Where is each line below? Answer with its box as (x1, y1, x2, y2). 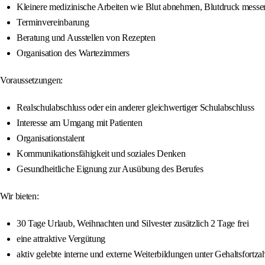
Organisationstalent (17, 133, 85, 144)
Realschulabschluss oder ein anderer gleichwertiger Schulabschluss (17, 102, 254, 113)
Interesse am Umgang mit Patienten (17, 118, 143, 128)
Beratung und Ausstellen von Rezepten (17, 33, 156, 43)
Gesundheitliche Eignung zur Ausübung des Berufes (17, 164, 203, 174)
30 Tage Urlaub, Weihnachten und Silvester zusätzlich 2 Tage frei (17, 218, 249, 229)
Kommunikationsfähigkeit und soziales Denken (17, 148, 186, 159)
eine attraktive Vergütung (17, 234, 105, 244)
